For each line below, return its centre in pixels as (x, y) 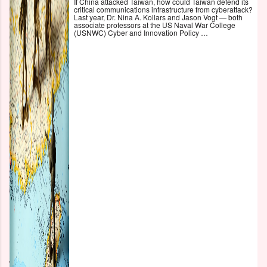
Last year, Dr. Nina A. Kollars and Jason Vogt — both (158, 17)
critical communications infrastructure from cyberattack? (163, 10)
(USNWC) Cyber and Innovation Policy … (141, 33)
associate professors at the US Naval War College (155, 25)
